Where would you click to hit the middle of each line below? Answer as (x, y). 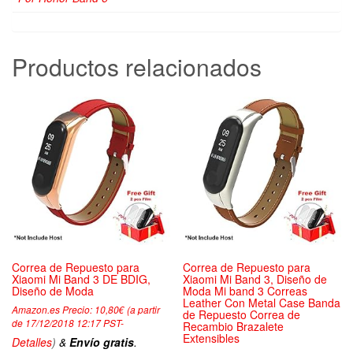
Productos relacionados (137, 66)
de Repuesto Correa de (242, 315)
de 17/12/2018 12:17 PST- (68, 323)
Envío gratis (102, 342)
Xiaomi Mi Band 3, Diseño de (255, 279)
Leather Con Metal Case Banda (262, 303)
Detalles (32, 342)
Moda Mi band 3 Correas (245, 291)
